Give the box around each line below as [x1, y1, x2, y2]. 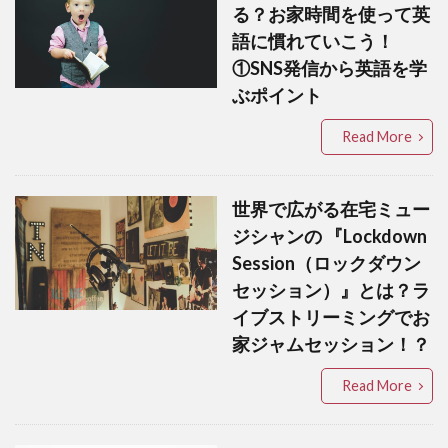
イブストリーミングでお [231, 306, 430, 329]
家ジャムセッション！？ [231, 333, 430, 356]
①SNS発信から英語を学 [231, 57, 427, 80]
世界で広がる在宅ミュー [231, 198, 430, 221]
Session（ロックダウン [231, 252, 421, 275]
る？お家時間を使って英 [231, 3, 430, 26]
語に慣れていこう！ [231, 30, 394, 53]
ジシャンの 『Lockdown [231, 225, 427, 248]
